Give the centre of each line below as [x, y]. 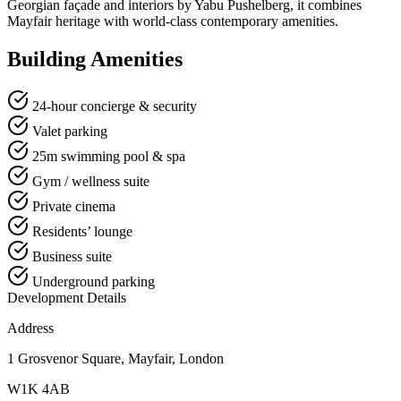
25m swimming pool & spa [109, 156]
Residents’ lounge [82, 231]
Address [30, 328]
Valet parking [70, 131]
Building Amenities [95, 59]
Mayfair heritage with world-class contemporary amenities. [173, 21]
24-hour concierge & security [115, 106]
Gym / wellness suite [91, 181]
